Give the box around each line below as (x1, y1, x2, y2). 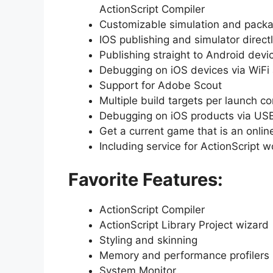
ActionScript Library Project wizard (99, 219, 269, 232)
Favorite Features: (68, 169, 223, 191)
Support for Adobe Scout (99, 79, 222, 91)
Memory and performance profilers (99, 249, 269, 262)
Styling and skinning (99, 234, 197, 247)
